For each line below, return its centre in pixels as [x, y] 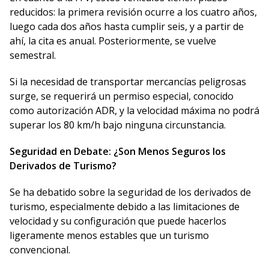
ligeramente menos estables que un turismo [109, 236]
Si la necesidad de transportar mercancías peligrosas [128, 82]
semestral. [33, 56]
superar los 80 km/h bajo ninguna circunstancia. [118, 125]
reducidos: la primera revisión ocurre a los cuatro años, [133, 12]
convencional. [40, 250]
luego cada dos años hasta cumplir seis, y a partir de [127, 27]
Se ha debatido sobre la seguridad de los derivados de [130, 192]
